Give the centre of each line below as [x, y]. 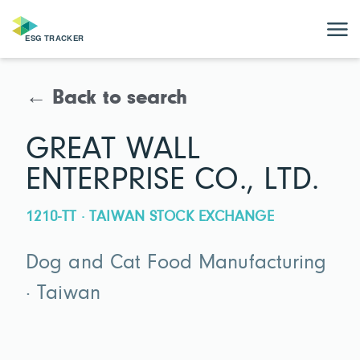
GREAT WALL [113, 150]
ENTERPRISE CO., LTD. [173, 180]
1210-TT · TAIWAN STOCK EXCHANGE [150, 217]
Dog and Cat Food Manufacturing [176, 264]
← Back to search [107, 99]
